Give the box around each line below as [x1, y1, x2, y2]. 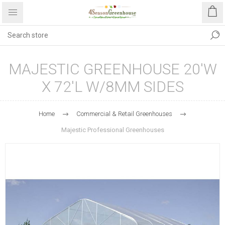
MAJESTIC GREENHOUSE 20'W [8, 60, 217, 78]
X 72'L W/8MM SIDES [41, 78, 184, 95]
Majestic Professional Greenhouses [61, 126, 164, 134]
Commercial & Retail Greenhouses [76, 110, 172, 118]
